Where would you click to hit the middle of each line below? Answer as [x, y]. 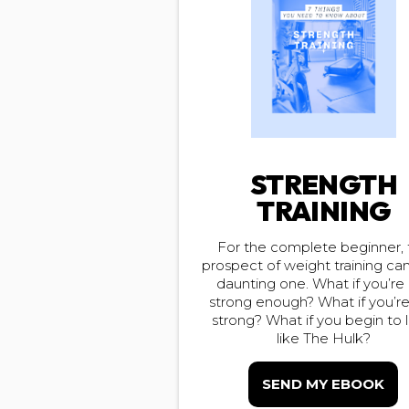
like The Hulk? [324, 338]
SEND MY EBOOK [324, 384]
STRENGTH [324, 184]
